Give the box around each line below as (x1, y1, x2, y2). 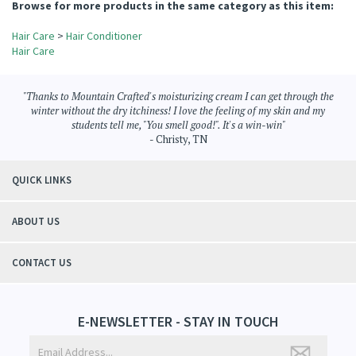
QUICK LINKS (12, 234, 72, 248)
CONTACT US (12, 317, 72, 331)
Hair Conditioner (66, 90, 142, 104)
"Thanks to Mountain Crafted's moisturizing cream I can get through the (22, 150, 334, 164)
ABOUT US (12, 276, 60, 289)
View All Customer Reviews (211, 30, 344, 44)
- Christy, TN (149, 193, 207, 207)
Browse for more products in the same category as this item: (12, 60, 334, 74)
